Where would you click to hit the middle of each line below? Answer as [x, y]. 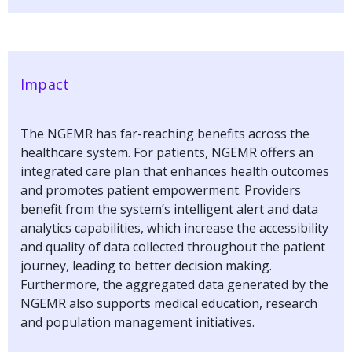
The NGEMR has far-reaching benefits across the [165, 133]
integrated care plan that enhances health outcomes [175, 171]
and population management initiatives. [137, 322]
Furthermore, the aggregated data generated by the [174, 284]
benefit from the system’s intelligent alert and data [169, 209]
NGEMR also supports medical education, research [169, 303]
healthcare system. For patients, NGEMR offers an [167, 152]
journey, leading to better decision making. [146, 265]
